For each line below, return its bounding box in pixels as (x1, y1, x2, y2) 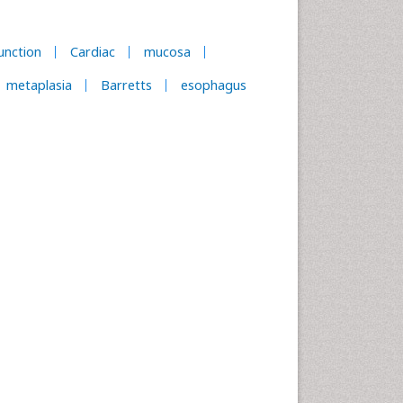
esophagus (181, 76, 246, 94)
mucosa (144, 43, 191, 60)
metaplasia (6, 76, 72, 94)
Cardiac (70, 43, 115, 60)
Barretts (101, 76, 152, 94)
